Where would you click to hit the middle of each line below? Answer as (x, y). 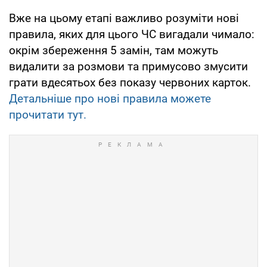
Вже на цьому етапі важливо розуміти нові (124, 18)
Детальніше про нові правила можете (110, 99)
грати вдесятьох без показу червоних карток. (130, 83)
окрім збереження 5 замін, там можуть (114, 51)
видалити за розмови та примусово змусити (128, 67)
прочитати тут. (48, 115)
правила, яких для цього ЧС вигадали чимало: (132, 35)
